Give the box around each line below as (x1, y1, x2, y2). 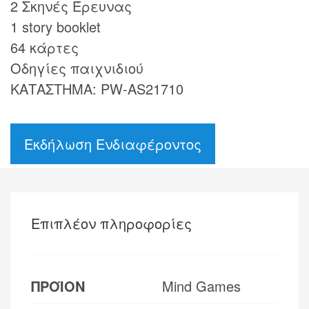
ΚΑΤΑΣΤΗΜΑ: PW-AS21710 (10, 78, 183, 99)
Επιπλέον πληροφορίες (31, 212, 192, 233)
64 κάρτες (10, 37, 79, 57)
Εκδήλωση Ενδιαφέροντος (24, 133, 201, 154)
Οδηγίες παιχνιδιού (10, 57, 143, 78)
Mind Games (162, 275, 241, 296)
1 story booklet (10, 16, 101, 37)
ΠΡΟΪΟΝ (31, 275, 85, 296)
